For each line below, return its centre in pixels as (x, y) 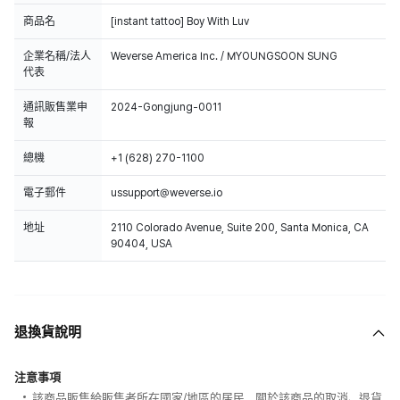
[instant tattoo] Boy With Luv (180, 21)
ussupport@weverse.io (167, 193)
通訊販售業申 (55, 107)
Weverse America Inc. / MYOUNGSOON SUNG (224, 56)
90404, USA (142, 244)
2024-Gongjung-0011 (166, 107)
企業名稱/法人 (57, 56)
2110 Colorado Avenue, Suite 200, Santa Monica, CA (240, 228)
